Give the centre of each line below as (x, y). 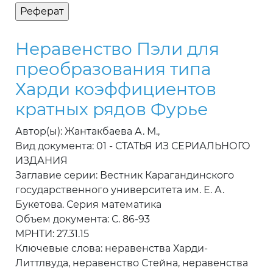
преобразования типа (113, 69)
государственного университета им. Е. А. (120, 190)
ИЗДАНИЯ (41, 161)
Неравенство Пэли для (117, 49)
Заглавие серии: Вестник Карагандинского (125, 175)
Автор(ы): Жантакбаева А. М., (87, 132)
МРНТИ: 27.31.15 (52, 234)
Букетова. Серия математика (88, 205)
